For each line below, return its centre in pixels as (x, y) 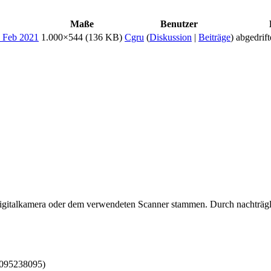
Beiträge (214, 37)
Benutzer (179, 24)
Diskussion (171, 37)
